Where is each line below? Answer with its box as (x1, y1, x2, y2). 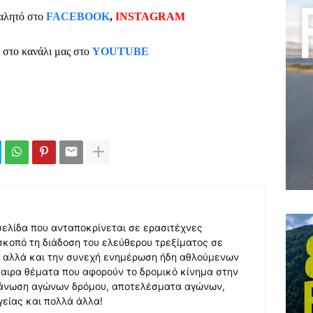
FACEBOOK (46, 10, 110, 23)
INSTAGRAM (115, 10, 185, 23)
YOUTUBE (92, 45, 149, 57)
